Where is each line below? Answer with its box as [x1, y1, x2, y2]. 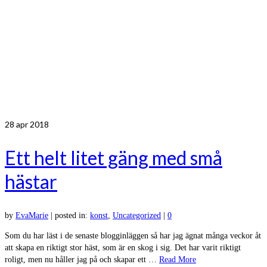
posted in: [55, 211, 90, 220]
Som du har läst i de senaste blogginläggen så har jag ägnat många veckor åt [5, 231, 261, 240]
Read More [159, 255, 196, 264]
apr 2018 [14, 119, 49, 129]
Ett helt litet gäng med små [5, 146, 222, 170]
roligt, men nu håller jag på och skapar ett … [5, 255, 159, 264]
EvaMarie [15, 211, 48, 220]
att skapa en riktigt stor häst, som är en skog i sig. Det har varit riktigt [5, 243, 241, 252]
